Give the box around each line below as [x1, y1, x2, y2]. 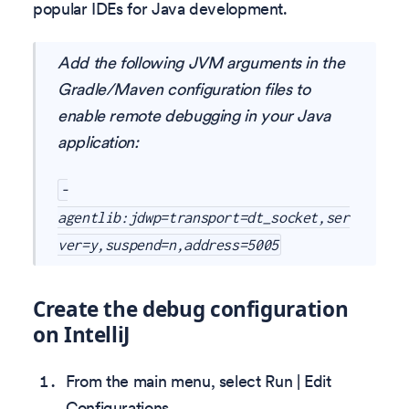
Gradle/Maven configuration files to [58, 79, 310, 100]
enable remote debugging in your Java [58, 105, 331, 127]
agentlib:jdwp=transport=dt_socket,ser [58, 208, 350, 225]
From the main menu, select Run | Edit [66, 371, 331, 392]
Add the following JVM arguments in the [58, 52, 345, 74]
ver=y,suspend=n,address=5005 [58, 236, 278, 253]
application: [58, 131, 139, 153]
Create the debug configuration [33, 294, 349, 323]
